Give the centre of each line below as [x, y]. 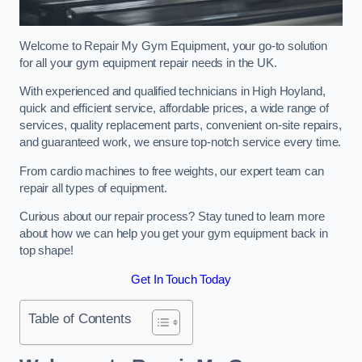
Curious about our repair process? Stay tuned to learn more [172, 217]
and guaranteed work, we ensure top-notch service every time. [181, 143]
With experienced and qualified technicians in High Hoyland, [173, 92]
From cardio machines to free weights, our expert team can [172, 171]
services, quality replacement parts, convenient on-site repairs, [181, 126]
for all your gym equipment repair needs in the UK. [148, 63]
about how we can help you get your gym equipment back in [174, 234]
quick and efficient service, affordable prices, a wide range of [174, 109]
